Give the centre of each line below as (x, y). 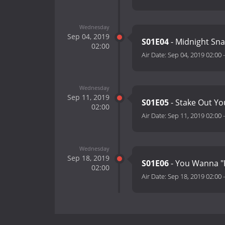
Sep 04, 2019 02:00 (195, 55)
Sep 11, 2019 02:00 (195, 116)
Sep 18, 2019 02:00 (195, 177)
